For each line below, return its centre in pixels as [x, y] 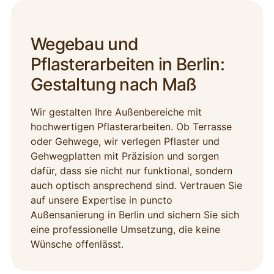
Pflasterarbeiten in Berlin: [128, 65]
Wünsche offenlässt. [77, 244]
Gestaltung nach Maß [113, 85]
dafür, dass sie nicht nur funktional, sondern [131, 171]
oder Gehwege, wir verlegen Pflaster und [125, 142]
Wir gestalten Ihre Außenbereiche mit [116, 112]
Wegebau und [84, 44]
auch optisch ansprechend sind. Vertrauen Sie [136, 186]
